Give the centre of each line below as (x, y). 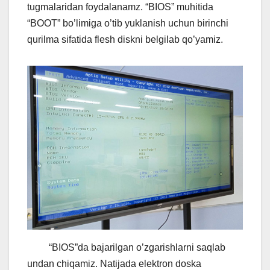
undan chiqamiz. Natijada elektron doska (114, 263)
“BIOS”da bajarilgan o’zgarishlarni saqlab (126, 247)
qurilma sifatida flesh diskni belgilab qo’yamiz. (125, 39)
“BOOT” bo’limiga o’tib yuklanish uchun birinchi (128, 23)
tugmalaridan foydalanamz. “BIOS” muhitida (120, 7)
